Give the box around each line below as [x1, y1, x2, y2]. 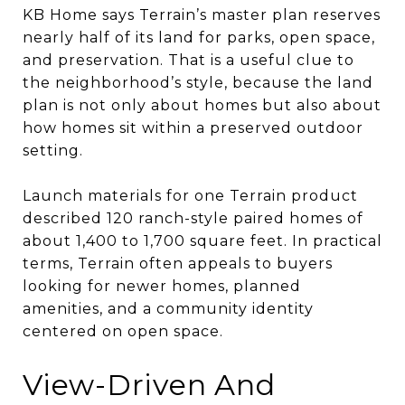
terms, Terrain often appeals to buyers [23, 254, 333, 272]
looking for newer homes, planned [23, 277, 301, 295]
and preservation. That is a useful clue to [23, 51, 354, 69]
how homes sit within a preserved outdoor [23, 118, 363, 137]
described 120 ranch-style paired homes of [23, 209, 363, 227]
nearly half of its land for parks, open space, [23, 28, 375, 46]
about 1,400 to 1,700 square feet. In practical [23, 231, 382, 250]
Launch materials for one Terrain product [23, 186, 358, 204]
